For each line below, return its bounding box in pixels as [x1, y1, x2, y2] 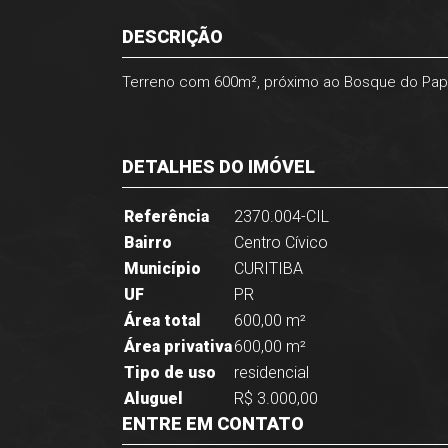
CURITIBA [234, 259, 303, 278]
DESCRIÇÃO [122, 26, 223, 47]
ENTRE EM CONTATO [122, 413, 304, 434]
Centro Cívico [234, 233, 328, 252]
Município [124, 259, 201, 278]
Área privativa [124, 337, 232, 356]
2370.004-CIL [234, 207, 329, 226]
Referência [124, 207, 209, 226]
